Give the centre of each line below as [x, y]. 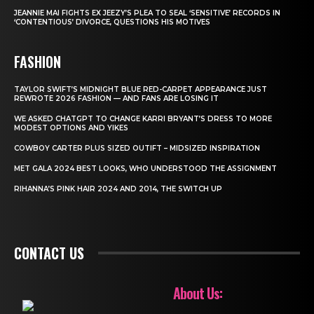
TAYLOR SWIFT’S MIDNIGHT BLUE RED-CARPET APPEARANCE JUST [141, 90]
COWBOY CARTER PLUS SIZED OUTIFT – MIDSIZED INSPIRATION [137, 149]
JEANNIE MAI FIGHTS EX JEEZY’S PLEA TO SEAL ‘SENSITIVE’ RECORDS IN [147, 13]
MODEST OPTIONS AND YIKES [71, 128]
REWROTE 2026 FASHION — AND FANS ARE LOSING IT [116, 99]
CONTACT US [49, 253]
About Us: [198, 293]
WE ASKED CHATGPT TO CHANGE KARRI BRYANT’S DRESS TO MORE [143, 119]
